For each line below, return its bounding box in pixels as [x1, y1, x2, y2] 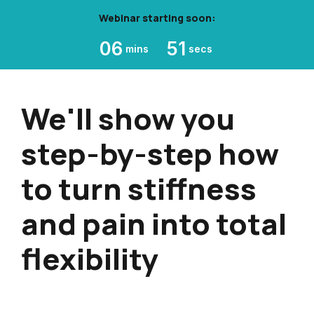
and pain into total [21, 203, 287, 244]
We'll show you [21, 97, 235, 139]
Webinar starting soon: [98, 11, 216, 25]
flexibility [21, 238, 158, 279]
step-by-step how [21, 132, 279, 174]
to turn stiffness [21, 168, 257, 209]
